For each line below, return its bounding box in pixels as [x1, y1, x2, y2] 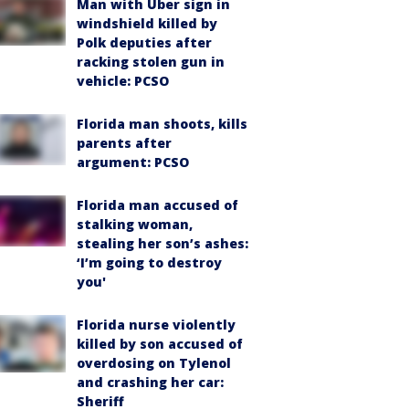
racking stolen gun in [77, 52, 225, 70]
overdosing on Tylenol [77, 353, 231, 372]
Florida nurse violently [77, 315, 236, 333]
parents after [77, 133, 172, 152]
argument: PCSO [77, 152, 189, 171]
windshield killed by [77, 14, 217, 32]
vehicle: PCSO [77, 71, 169, 89]
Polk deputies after [77, 33, 212, 51]
